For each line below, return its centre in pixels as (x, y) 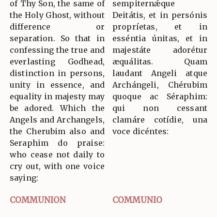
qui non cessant (160, 108)
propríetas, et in (160, 26)
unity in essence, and (57, 85)
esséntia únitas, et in (160, 38)
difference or (57, 26)
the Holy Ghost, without (57, 15)
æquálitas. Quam (160, 61)
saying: (24, 178)
